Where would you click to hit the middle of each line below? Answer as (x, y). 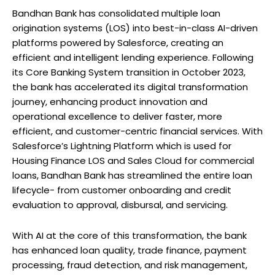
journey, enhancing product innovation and (110, 101)
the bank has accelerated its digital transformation (130, 87)
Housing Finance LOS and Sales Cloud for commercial (133, 160)
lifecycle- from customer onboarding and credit (122, 190)
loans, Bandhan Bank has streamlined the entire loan (132, 175)
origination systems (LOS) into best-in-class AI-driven (135, 28)
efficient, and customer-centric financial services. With (137, 131)
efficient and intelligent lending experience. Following (133, 57)
